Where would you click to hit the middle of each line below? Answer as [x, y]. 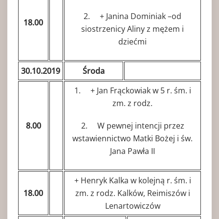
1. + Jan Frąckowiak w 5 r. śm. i [132, 90]
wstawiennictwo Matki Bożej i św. [132, 138]
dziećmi [132, 41]
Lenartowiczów [132, 206]
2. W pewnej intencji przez [132, 125]
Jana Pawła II [132, 151]
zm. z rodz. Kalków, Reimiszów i [132, 193]
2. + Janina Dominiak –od [132, 16]
